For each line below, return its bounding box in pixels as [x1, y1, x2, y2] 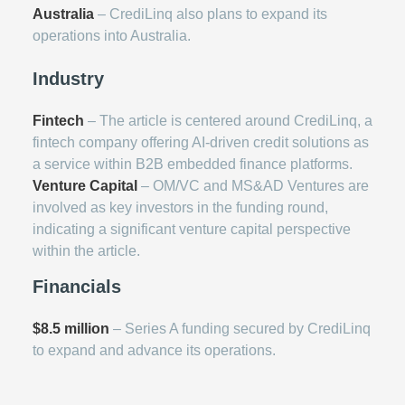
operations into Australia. [33, 28, 191, 43]
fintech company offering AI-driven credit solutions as [33, 135, 369, 150]
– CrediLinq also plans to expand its [94, 6, 327, 22]
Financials [33, 277, 121, 297]
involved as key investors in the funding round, [33, 200, 328, 215]
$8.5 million [33, 321, 109, 336]
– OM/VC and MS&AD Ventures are [137, 178, 369, 193]
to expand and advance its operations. [33, 343, 276, 358]
